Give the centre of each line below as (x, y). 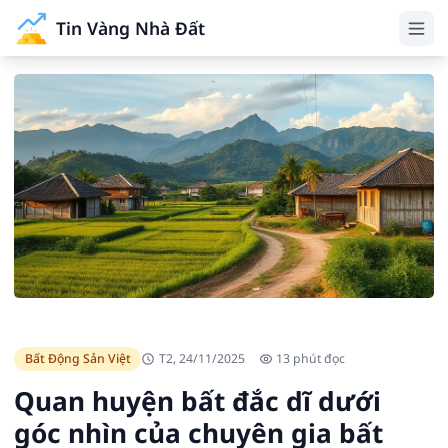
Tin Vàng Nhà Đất (130, 28)
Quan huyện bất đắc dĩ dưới (197, 400)
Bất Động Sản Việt (77, 359)
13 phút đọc (310, 359)
